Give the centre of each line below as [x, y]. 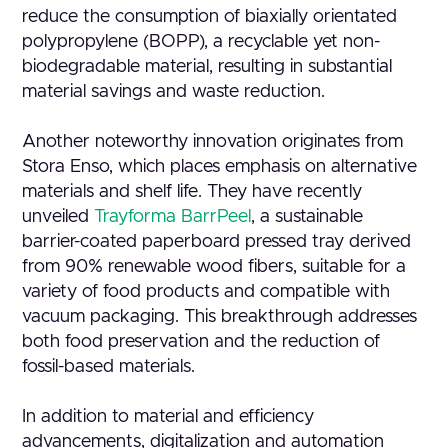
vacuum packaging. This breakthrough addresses [220, 317]
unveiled [58, 217]
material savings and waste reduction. [174, 92]
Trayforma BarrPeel [173, 217]
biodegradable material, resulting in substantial [207, 67]
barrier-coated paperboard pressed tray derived [217, 242]
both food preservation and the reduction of [201, 342]
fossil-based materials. [109, 367]
